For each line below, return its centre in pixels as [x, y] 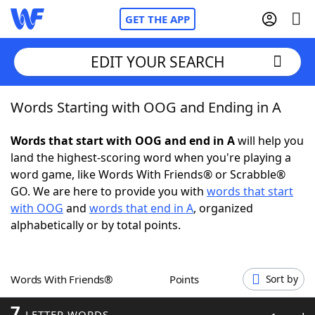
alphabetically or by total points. [96, 225]
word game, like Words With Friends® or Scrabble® [148, 174]
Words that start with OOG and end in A [123, 141]
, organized [223, 208]
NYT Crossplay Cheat [94, 183]
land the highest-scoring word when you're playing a [151, 157]
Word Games [75, 299]
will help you [269, 141]
